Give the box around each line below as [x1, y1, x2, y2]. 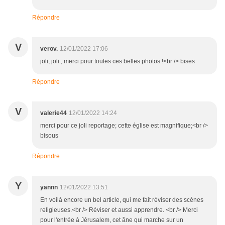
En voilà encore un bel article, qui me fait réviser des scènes [40, 196, 203, 203]
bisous [40, 132, 58, 139]
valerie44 [40, 109, 67, 117]
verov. [40, 45, 58, 52]
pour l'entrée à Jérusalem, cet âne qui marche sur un [40, 216, 183, 223]
